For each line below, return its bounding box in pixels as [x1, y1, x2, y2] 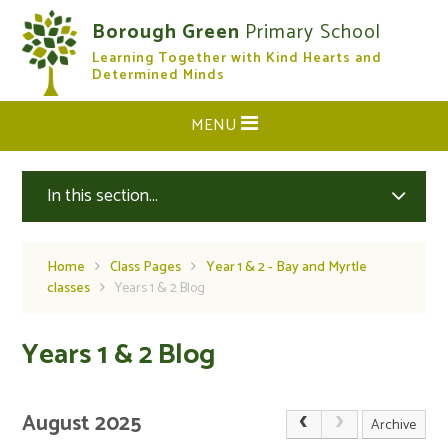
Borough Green [92, 16, 246, 49]
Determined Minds [92, 64, 226, 87]
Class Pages [110, 256, 182, 279]
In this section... [47, 182, 159, 210]
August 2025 [22, 407, 142, 441]
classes [47, 277, 91, 300]
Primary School [245, 16, 382, 49]
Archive [371, 414, 417, 437]
